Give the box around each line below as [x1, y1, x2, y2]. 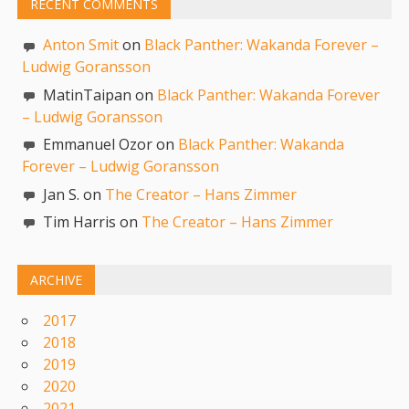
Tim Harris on [39, 211, 142, 232]
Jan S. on [39, 184, 106, 204]
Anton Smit [43, 35, 120, 56]
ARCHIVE [30, 271, 83, 289]
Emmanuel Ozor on [39, 134, 179, 155]
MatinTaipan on [39, 84, 158, 105]
